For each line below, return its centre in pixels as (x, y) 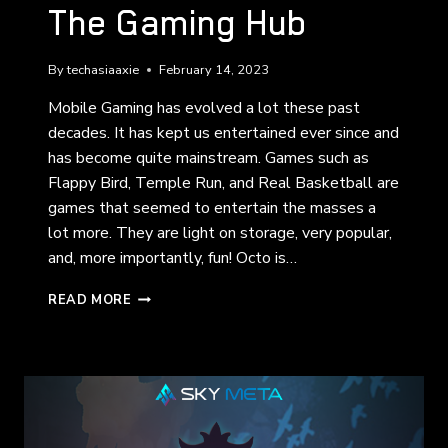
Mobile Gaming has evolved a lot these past (204, 107)
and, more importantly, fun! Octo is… (172, 257)
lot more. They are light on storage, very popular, (220, 232)
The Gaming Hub (178, 23)
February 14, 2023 (214, 69)
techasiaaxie (103, 69)
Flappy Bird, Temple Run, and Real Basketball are (223, 182)
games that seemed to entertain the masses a (212, 207)
